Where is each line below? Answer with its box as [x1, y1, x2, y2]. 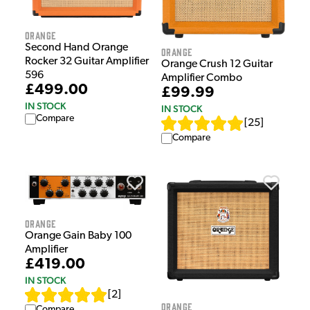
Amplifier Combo [161, 72, 242, 84]
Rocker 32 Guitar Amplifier [25, 55, 149, 67]
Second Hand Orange [25, 42, 128, 53]
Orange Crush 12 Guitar [161, 58, 273, 70]
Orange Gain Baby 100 [25, 230, 131, 242]
